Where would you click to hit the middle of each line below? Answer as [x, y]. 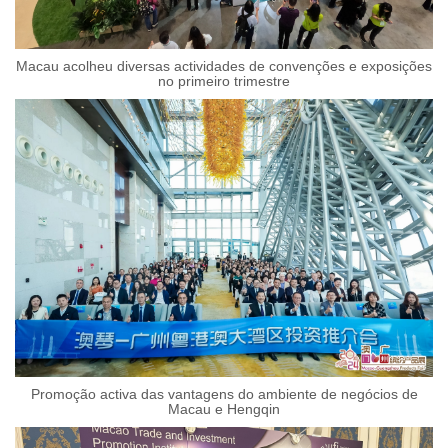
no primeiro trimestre [224, 80]
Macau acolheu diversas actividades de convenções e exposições [224, 65]
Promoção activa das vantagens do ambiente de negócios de [224, 394]
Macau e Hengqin [224, 409]
